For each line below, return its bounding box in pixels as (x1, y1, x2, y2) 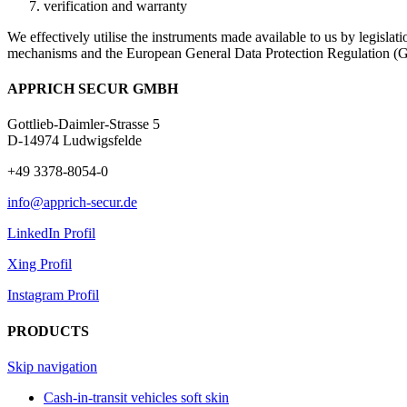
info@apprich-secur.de (7, 194, 137, 211)
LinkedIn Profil (7, 225, 95, 242)
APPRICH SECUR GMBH (7, 81, 178, 97)
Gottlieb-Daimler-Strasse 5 (7, 116, 160, 133)
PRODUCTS (7, 323, 89, 339)
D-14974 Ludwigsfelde (7, 133, 142, 149)
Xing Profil (7, 256, 72, 273)
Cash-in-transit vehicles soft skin (44, 389, 229, 405)
